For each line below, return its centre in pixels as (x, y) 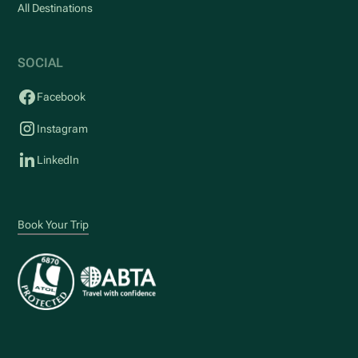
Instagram (62, 128)
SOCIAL (41, 62)
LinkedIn (58, 160)
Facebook (61, 97)
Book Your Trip (54, 224)
